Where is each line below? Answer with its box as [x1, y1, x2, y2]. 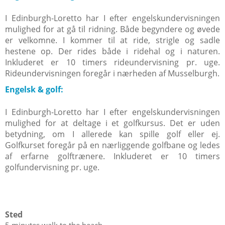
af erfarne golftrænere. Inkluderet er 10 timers [5, 151, 220, 162]
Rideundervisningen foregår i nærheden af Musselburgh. [5, 68, 219, 79]
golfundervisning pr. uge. [5, 162, 99, 173]
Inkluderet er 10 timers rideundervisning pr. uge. [5, 57, 220, 68]
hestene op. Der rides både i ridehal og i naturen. [5, 46, 220, 57]
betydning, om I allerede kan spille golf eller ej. [5, 129, 220, 140]
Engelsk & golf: [5, 84, 63, 95]
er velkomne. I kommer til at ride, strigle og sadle [5, 35, 220, 46]
